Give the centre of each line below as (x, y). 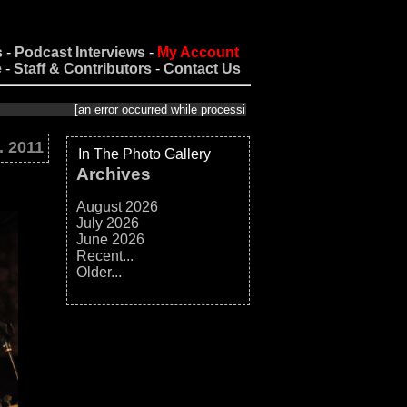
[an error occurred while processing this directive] (144, 109)
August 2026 (117, 207)
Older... (99, 272)
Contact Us (202, 69)
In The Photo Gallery (144, 154)
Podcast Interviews (80, 52)
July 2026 (107, 223)
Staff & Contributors (83, 69)
